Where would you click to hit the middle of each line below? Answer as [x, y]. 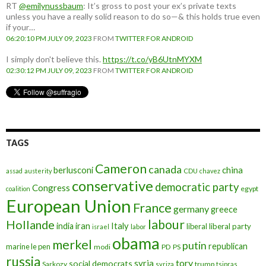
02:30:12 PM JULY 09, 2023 [49, 71]
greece [224, 209]
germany [191, 209]
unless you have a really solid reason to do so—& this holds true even [133, 17]
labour [166, 225]
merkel [72, 245]
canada [165, 170]
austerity [38, 171]
